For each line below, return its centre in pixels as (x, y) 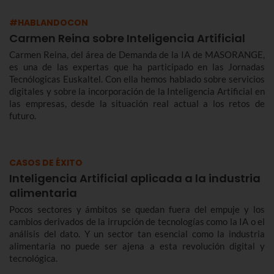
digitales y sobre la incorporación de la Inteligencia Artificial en (137, 91)
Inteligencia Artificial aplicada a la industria (135, 178)
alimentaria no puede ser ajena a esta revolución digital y (137, 246)
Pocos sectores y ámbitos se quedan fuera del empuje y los (137, 209)
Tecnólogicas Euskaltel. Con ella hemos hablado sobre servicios (137, 79)
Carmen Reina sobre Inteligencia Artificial (127, 38)
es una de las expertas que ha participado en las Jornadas (137, 66)
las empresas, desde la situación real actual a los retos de (137, 103)
